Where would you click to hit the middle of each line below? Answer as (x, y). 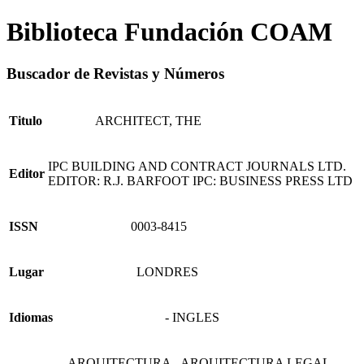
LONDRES (167, 271)
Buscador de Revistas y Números (115, 73)
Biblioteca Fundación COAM (169, 32)
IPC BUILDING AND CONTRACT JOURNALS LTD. (197, 166)
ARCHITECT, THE (148, 120)
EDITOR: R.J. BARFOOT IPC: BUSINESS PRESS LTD (200, 180)
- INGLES (192, 317)
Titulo (26, 120)
